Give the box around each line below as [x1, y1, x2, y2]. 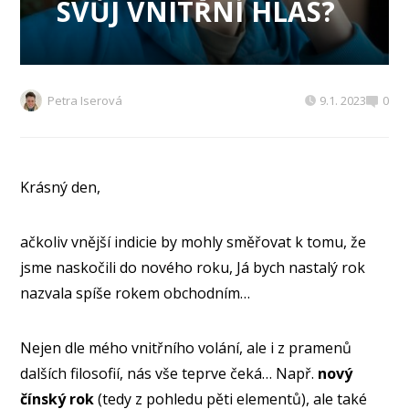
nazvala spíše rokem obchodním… [20, 283, 251, 304]
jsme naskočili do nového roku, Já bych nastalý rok [20, 257, 366, 278]
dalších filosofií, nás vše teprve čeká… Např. [20, 363, 319, 384]
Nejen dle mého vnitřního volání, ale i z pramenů [20, 338, 352, 359]
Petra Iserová [47, 92, 123, 110]
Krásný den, [20, 177, 101, 198]
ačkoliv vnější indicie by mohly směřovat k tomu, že [20, 232, 367, 253]
